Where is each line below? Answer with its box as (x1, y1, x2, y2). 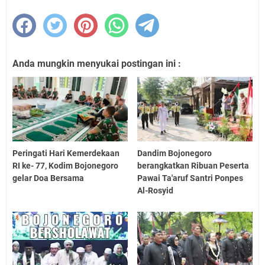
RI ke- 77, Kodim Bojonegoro (12, 161, 118, 171)
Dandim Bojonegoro (137, 148, 212, 159)
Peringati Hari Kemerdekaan (12, 148, 119, 159)
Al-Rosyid (137, 186, 174, 196)
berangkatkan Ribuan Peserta (137, 161, 250, 171)
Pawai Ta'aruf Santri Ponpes (137, 173, 244, 183)
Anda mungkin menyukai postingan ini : (12, 57, 181, 69)
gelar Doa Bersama (12, 173, 84, 183)
